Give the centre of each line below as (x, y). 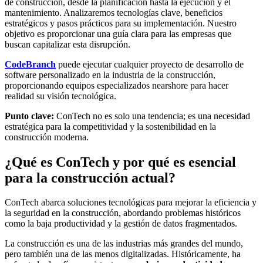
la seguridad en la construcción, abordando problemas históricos (123, 213)
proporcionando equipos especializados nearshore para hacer (117, 85)
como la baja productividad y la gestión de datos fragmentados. (121, 224)
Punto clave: (29, 116)
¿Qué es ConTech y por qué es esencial (120, 162)
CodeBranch (30, 64)
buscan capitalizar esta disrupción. (68, 44)
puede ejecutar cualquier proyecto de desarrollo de (151, 64)
